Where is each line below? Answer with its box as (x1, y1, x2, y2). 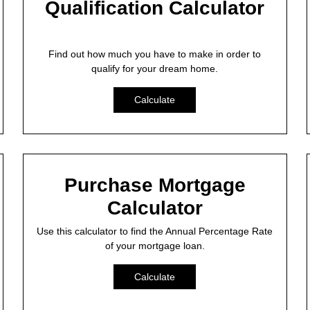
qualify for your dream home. (91, 62, 219, 74)
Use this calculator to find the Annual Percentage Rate (37, 225, 273, 237)
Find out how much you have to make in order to (48, 48, 262, 60)
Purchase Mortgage (64, 174, 246, 196)
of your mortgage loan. (104, 239, 205, 251)
